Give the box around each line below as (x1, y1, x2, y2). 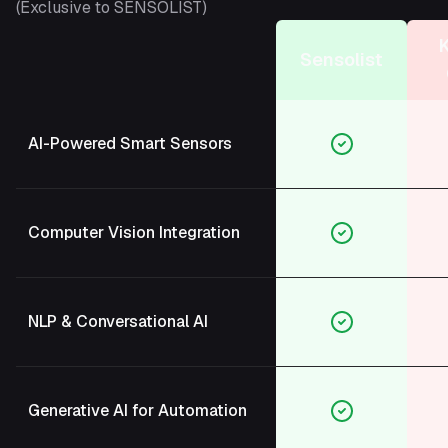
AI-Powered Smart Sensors (28, 133, 232, 155)
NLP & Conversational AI (28, 311, 208, 333)
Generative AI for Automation (28, 400, 247, 422)
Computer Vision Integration (28, 222, 240, 244)
